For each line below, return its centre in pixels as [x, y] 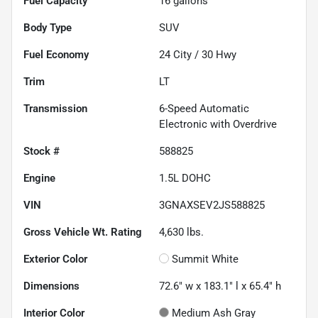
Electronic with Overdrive [218, 125]
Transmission [55, 109]
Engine [39, 179]
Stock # [42, 152]
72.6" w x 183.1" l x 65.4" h [220, 286]
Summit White [205, 259]
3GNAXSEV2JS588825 [212, 205]
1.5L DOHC [185, 179]
